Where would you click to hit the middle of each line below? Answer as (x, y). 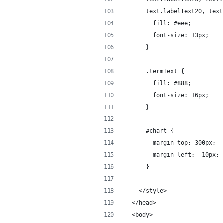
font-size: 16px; (167, 95)
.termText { (155, 71)
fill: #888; (158, 83)
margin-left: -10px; (172, 155)
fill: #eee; (158, 23)
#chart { (149, 131)
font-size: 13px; (167, 35)
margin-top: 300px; (170, 143)
